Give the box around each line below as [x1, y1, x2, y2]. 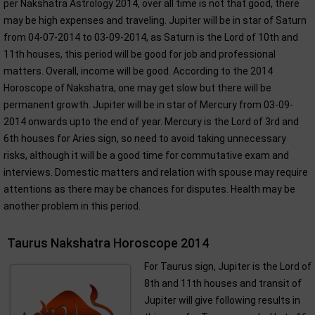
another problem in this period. [4, 200, 141, 212]
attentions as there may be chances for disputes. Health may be [4, 184, 295, 195]
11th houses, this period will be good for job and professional [4, 49, 276, 60]
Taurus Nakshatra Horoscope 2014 [7, 236, 209, 250]
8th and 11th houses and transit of [144, 278, 302, 289]
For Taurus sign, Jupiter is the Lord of [144, 261, 311, 272]
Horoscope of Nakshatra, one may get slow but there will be [4, 82, 271, 94]
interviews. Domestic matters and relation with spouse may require [4, 167, 308, 178]
